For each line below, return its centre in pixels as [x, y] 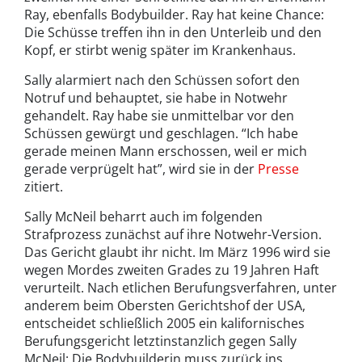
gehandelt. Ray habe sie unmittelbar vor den [159, 116]
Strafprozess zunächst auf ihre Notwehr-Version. [173, 235]
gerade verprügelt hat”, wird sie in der [141, 169]
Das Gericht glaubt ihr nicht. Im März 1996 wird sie [177, 253]
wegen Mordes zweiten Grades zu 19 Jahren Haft [172, 270]
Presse [278, 169]
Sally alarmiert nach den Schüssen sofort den [162, 80]
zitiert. [44, 187]
